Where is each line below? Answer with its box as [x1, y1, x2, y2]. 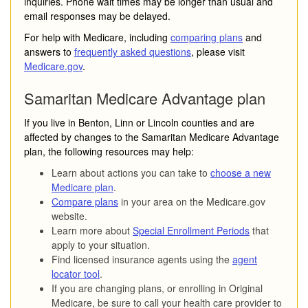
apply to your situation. [52, 237, 150, 252]
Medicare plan [52, 179, 113, 194]
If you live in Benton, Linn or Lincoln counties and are [24, 115, 254, 129]
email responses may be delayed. [24, 8, 170, 23]
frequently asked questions [74, 44, 191, 58]
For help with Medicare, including [24, 30, 170, 44]
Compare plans [52, 194, 118, 208]
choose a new [210, 165, 271, 179]
